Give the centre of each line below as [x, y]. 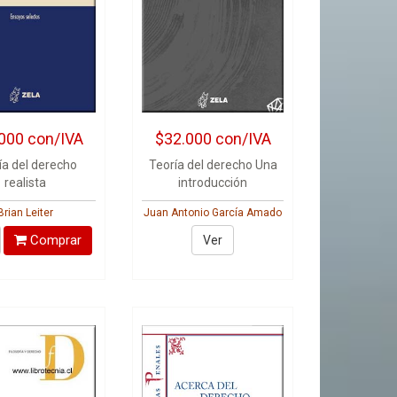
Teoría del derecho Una [213, 165]
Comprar [54, 240]
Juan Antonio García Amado [213, 213]
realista [25, 183]
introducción [213, 183]
